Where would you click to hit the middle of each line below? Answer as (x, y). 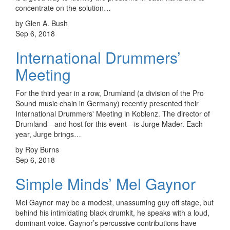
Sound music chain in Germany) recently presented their (107, 103)
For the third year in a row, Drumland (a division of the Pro (110, 93)
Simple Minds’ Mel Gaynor (106, 183)
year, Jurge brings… (48, 134)
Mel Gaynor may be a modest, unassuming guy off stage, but (114, 202)
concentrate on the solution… (63, 7)
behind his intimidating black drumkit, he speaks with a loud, (112, 212)
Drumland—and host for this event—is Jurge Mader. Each (109, 123)
